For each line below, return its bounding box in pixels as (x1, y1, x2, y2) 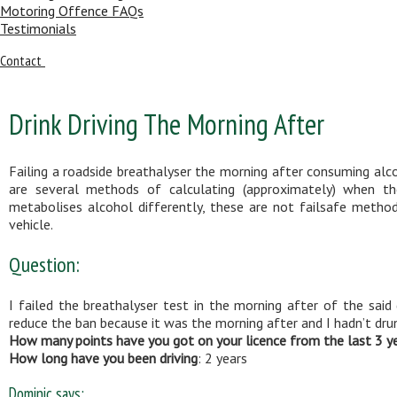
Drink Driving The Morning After (9, 105, 324, 144)
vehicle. (9, 214, 53, 233)
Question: (9, 250, 80, 278)
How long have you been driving (9, 348, 198, 367)
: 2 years (198, 348, 247, 367)
